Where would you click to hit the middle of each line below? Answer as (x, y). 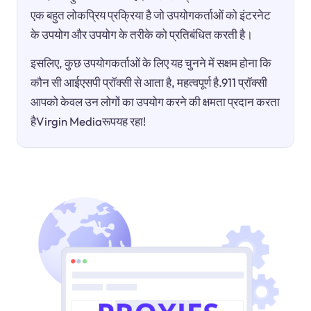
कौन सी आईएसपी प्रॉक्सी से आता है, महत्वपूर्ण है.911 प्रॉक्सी (149, 82)
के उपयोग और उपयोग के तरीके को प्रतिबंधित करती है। (142, 34)
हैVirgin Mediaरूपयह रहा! (89, 121)
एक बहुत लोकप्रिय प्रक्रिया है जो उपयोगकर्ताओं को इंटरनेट (151, 15)
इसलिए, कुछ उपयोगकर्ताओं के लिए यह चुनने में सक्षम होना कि (151, 62)
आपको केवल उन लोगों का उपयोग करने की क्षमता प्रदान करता (155, 101)
